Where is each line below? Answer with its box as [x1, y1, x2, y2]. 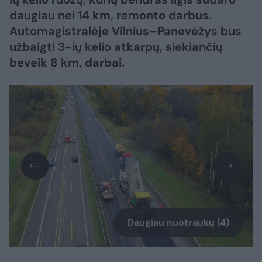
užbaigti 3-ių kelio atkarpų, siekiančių [9, 39, 223, 54]
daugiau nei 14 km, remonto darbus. [9, 8, 212, 23]
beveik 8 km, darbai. [9, 55, 125, 70]
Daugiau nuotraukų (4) [127, 216, 229, 229]
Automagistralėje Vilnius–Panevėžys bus [9, 23, 242, 39]
